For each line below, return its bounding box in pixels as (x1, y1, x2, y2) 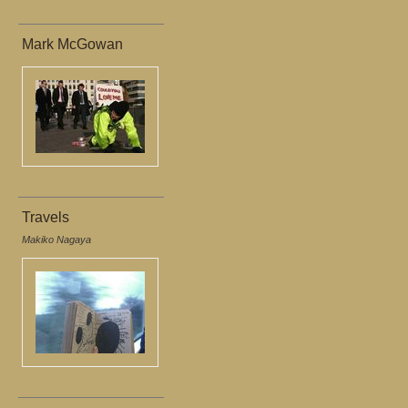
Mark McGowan (22, 36, 123, 52)
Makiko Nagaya (22, 234, 91, 245)
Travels (22, 209, 69, 225)
